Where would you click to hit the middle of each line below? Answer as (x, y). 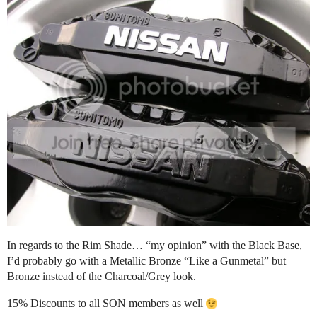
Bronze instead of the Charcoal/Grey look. (102, 276)
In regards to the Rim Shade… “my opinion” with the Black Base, (155, 245)
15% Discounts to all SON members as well (106, 303)
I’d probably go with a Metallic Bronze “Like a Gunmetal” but (146, 260)
